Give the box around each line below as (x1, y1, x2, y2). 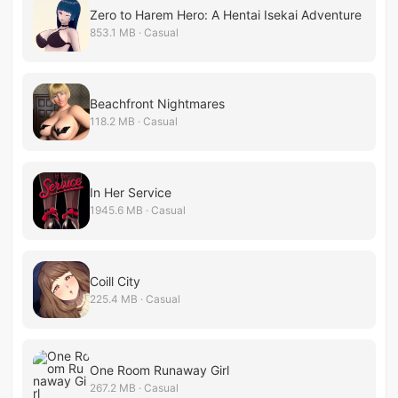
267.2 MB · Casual (90, 380, 179, 394)
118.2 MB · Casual (90, 114, 179, 128)
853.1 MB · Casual (90, 25, 179, 39)
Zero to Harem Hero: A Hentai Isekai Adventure (90, 6, 362, 22)
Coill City (90, 273, 141, 289)
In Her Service (90, 184, 172, 200)
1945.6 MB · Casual (90, 203, 187, 217)
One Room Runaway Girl (90, 362, 230, 378)
